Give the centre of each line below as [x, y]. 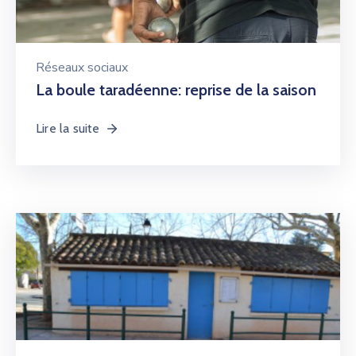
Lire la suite [68, 128]
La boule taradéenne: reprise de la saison [176, 90]
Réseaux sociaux [82, 68]
